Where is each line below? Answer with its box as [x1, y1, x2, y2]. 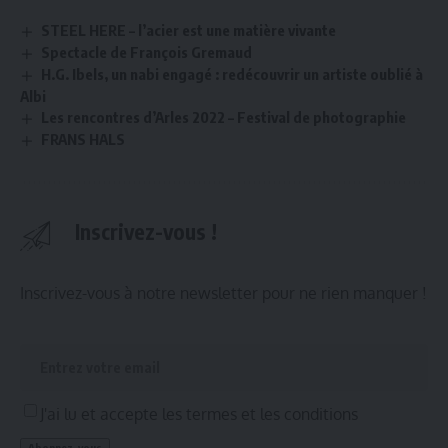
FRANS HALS [41, 129, 126, 148]
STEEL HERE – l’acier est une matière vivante [41, 21, 337, 40]
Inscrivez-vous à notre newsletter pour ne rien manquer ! [20, 282, 427, 303]
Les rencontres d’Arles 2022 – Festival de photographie [41, 107, 407, 126]
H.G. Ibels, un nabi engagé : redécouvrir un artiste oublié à [41, 65, 424, 84]
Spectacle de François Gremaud [41, 43, 253, 62]
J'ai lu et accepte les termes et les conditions [40, 403, 358, 424]
